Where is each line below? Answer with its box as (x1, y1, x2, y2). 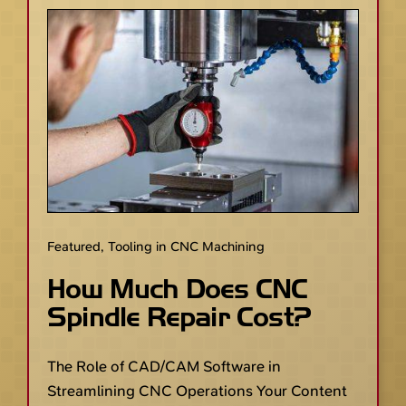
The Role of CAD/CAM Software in (47, 355, 281, 376)
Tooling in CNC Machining (108, 237, 265, 256)
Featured (47, 237, 101, 256)
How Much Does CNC (47, 272, 308, 305)
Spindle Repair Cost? (47, 300, 311, 333)
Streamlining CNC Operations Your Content (47, 380, 347, 401)
